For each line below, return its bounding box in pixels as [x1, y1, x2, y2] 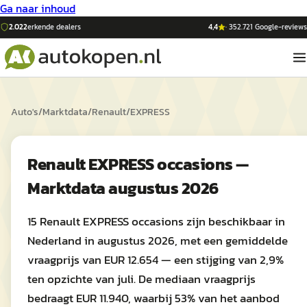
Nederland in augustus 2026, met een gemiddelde [27, 232, 288, 249]
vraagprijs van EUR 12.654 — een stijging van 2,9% [27, 251, 284, 269]
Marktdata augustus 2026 [27, 176, 219, 200]
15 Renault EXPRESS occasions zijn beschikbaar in [27, 212, 285, 230]
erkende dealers [27, 21, 81, 32]
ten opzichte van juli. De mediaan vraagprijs [27, 270, 256, 288]
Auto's [11, 105, 38, 119]
